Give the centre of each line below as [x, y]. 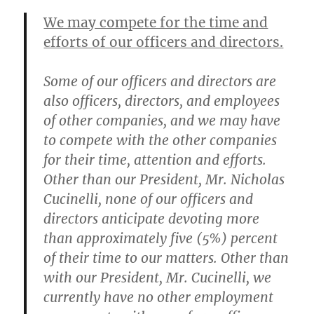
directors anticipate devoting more [152, 219]
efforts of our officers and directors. [164, 42]
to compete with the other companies [161, 140]
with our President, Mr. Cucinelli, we [158, 278]
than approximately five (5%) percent [161, 238]
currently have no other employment [159, 297]
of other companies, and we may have [162, 121]
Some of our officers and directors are [160, 81]
